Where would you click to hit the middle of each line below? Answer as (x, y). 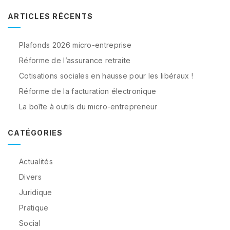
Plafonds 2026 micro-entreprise (75, 45)
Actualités (36, 161)
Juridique (36, 192)
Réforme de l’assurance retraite (75, 60)
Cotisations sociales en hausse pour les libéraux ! (106, 76)
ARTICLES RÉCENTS (50, 16)
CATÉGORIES (35, 133)
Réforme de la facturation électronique (88, 91)
